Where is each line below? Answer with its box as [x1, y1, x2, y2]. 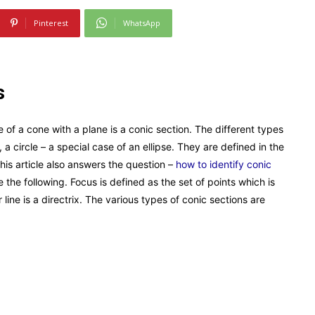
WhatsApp [122, 17, 160, 28]
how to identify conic [176, 157, 271, 170]
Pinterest [33, 17, 68, 28]
